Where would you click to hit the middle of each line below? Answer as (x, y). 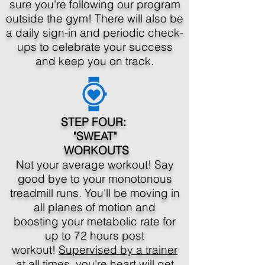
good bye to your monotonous (95, 179)
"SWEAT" (95, 136)
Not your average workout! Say (95, 164)
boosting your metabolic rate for (95, 221)
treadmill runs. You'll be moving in (95, 193)
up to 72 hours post (95, 235)
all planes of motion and (95, 207)
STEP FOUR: (95, 122)
